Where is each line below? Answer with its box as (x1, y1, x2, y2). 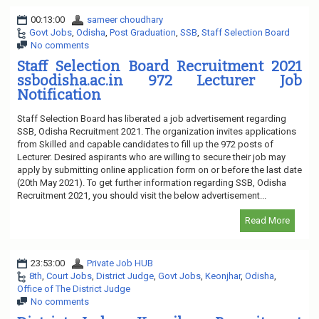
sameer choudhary (87, 14, 163, 25)
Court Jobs (46, 270, 92, 281)
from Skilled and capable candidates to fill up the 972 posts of (17, 138, 273, 150)
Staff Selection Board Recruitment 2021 (17, 57, 302, 75)
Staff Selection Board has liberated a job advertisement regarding (17, 113, 286, 124)
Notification (17, 85, 101, 103)
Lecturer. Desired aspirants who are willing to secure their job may (17, 151, 286, 162)
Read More (245, 214, 290, 226)
